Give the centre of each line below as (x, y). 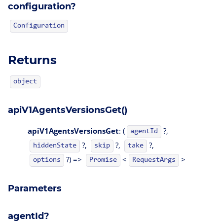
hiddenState (55, 146)
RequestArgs (154, 160)
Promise (103, 160)
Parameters (35, 188)
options (47, 160)
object (25, 81)
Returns (32, 60)
